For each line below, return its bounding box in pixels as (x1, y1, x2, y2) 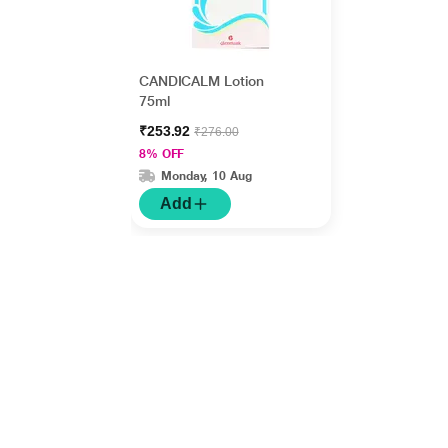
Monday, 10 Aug (160, 168, 252, 183)
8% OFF (138, 147, 185, 161)
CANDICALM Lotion (138, 73, 264, 89)
